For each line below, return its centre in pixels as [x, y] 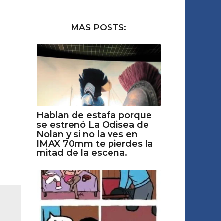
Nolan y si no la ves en [87, 134]
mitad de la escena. [82, 153]
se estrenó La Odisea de [92, 125]
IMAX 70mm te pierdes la [94, 144]
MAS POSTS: [99, 27]
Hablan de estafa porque [94, 116]
